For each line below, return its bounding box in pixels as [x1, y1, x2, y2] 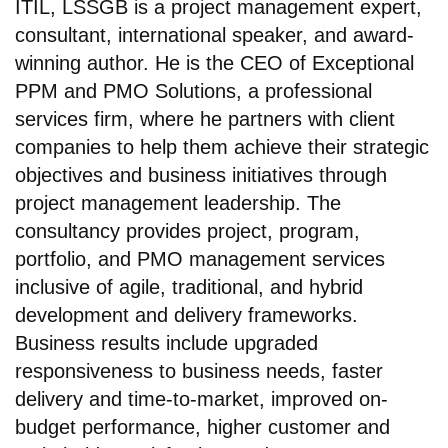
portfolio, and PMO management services [15, 247, 385, 270]
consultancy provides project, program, [15, 219, 360, 242]
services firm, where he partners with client [15, 107, 395, 130]
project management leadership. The [15, 191, 341, 214]
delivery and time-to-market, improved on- [15, 387, 388, 410]
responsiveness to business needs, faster [15, 359, 383, 382]
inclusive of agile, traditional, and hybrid [15, 275, 363, 298]
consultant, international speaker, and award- [15, 23, 414, 46]
